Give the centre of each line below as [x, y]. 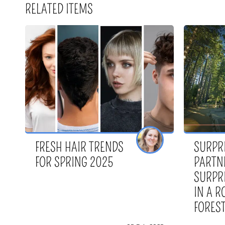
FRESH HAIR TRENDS [79, 148]
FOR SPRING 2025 [74, 163]
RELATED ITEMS [59, 10]
